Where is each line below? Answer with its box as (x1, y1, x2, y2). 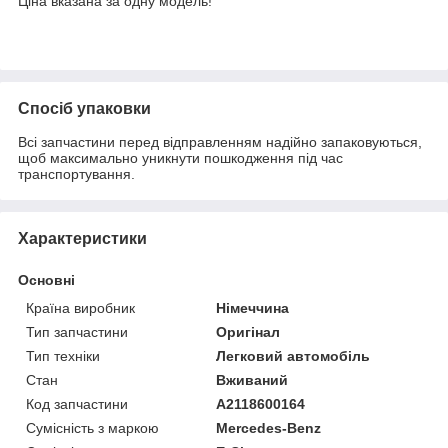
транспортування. (18, 165, 135, 182)
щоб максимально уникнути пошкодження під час (18, 149, 343, 166)
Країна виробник (26, 299, 135, 316)
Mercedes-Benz (216, 419, 322, 436)
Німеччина (216, 299, 290, 316)
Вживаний (216, 371, 289, 388)
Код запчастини (26, 395, 128, 412)
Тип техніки (26, 347, 100, 364)
